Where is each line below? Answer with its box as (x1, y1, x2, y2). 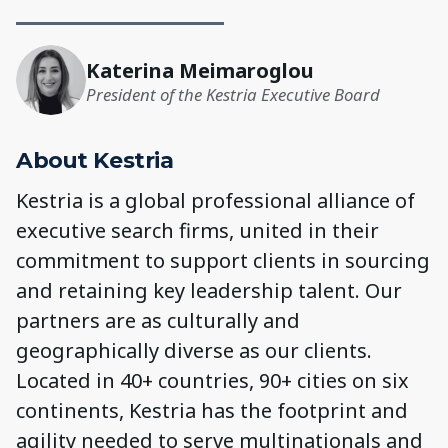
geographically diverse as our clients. (16, 337, 372, 365)
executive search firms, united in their (16, 217, 379, 245)
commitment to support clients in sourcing (16, 247, 430, 275)
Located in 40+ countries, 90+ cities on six (16, 367, 409, 395)
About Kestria (16, 147, 174, 174)
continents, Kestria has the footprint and (16, 397, 408, 425)
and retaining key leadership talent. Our (16, 277, 402, 305)
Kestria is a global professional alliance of (16, 187, 415, 215)
